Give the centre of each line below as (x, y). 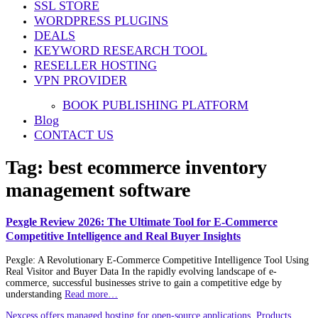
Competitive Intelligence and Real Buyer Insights (123, 236)
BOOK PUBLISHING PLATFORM (155, 105)
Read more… (91, 294)
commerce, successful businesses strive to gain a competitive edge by (144, 283)
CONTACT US (74, 135)
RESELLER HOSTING (95, 65)
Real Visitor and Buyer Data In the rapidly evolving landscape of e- (141, 271)
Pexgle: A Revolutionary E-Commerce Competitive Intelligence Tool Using (157, 260)
